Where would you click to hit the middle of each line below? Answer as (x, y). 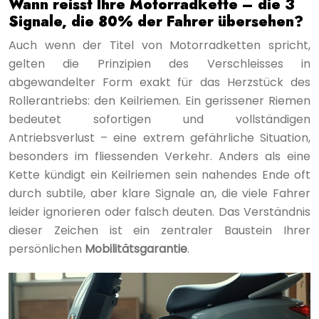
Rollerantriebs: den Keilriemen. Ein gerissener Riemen (159, 100)
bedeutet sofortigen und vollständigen (159, 119)
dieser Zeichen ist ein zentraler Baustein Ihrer (159, 230)
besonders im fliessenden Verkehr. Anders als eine (159, 156)
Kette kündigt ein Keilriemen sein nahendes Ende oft (159, 174)
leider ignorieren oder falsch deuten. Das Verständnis (159, 211)
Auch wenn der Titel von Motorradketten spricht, (159, 45)
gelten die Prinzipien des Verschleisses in (159, 63)
